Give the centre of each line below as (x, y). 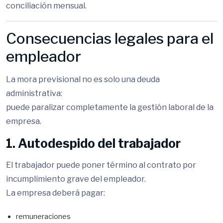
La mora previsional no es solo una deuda (83, 79)
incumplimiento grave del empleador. (76, 179)
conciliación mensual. (46, 6)
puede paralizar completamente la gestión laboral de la (110, 107)
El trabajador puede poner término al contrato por (101, 165)
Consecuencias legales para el (110, 38)
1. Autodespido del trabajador (93, 143)
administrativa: (34, 93)
